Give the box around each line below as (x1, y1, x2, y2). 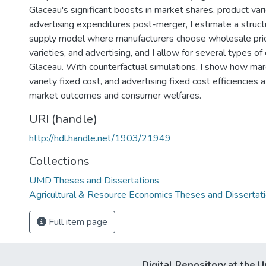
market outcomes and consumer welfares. (29, 89, 201, 102)
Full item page (46, 216, 107, 229)
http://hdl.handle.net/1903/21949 (29, 132, 171, 145)
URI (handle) (29, 111, 97, 127)
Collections (29, 153, 90, 169)
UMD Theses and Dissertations (29, 174, 159, 187)
